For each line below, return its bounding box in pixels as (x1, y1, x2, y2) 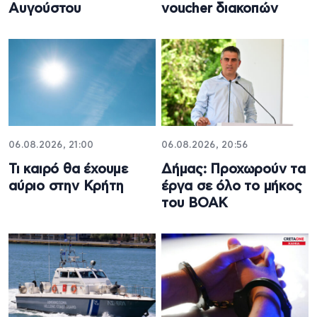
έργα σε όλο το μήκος (161, 180, 302, 194)
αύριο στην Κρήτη (8, 180, 124, 194)
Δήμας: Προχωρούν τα (161, 163, 306, 177)
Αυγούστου (8, 1, 82, 16)
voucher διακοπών (161, 1, 278, 16)
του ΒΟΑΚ (161, 197, 229, 211)
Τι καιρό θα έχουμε (8, 163, 129, 177)
